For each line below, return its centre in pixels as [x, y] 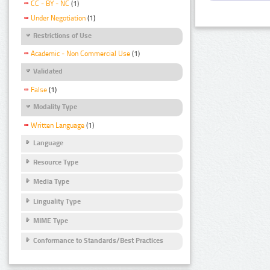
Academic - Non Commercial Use [80, 54]
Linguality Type [57, 201]
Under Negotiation [58, 18]
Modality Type [55, 107]
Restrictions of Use [62, 36]
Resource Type [56, 162]
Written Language [58, 125]
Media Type [51, 182]
